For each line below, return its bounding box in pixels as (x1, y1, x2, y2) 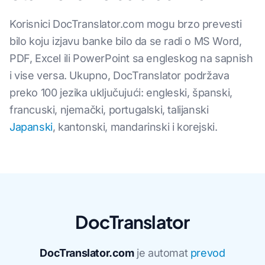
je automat (134, 247, 190, 259)
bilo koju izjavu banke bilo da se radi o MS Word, (9, 35, 242, 47)
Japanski (9, 121, 53, 133)
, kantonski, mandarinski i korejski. (52, 121, 218, 133)
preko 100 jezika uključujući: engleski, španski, (9, 86, 232, 99)
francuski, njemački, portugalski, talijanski (9, 104, 209, 116)
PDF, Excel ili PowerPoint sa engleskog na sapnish (9, 52, 253, 64)
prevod (190, 247, 225, 259)
